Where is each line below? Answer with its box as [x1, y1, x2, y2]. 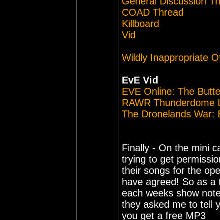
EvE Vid [122, 75, 158, 85]
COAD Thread [122, 7, 184, 18]
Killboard [122, 18, 159, 29]
